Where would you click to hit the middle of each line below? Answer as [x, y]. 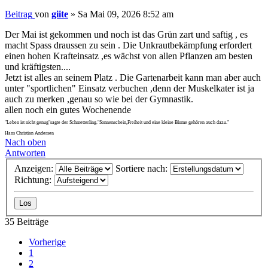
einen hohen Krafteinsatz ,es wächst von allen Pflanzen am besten [129, 56]
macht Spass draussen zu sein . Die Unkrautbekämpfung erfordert [128, 45]
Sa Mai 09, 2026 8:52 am [126, 14]
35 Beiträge [27, 221]
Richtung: [34, 179]
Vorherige [47, 242]
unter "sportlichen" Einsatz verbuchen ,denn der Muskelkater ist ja [130, 89]
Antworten [25, 153]
